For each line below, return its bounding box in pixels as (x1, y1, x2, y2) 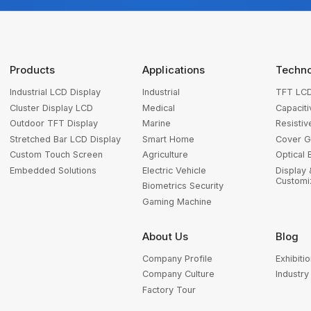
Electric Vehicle (142, 165, 207, 176)
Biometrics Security (142, 180, 224, 192)
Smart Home (142, 133, 195, 144)
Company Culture (142, 269, 215, 280)
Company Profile (142, 253, 213, 264)
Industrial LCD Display (10, 87, 101, 98)
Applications (142, 63, 205, 77)
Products (10, 63, 56, 77)
